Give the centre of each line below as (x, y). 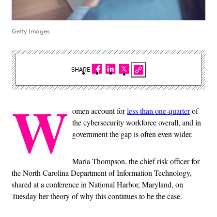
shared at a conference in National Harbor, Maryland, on (97, 184)
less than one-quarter (158, 110)
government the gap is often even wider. (132, 134)
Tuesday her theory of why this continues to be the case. (97, 196)
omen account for (100, 110)
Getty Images (31, 31)
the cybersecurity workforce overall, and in (137, 122)
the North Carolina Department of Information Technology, (102, 172)
